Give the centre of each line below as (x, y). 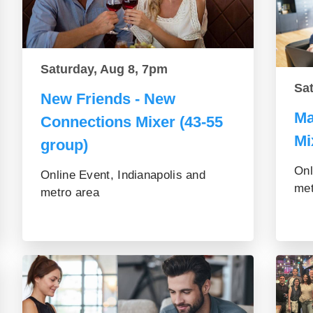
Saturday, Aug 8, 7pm (104, 69)
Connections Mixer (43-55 (132, 122)
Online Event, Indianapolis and (123, 175)
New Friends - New (108, 99)
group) (64, 145)
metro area (70, 192)
